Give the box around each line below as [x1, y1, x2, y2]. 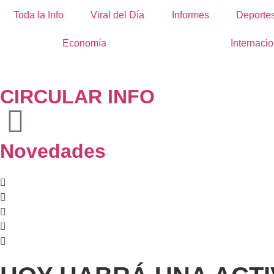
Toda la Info [13, 9, 64, 20]
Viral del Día [91, 9, 145, 20]
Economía [62, 37, 106, 48]
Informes [171, 9, 209, 20]
